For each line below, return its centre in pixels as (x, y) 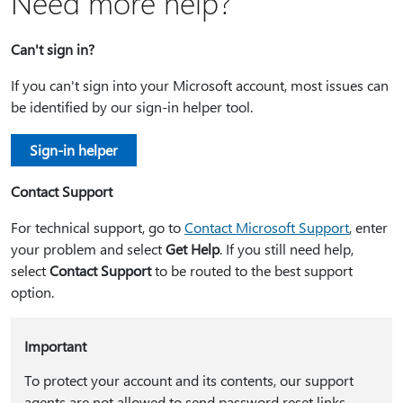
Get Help (193, 249)
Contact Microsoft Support (267, 227)
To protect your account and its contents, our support (188, 380)
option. (32, 292)
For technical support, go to (98, 227)
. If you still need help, (287, 249)
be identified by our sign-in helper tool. (132, 107)
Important (55, 346)
